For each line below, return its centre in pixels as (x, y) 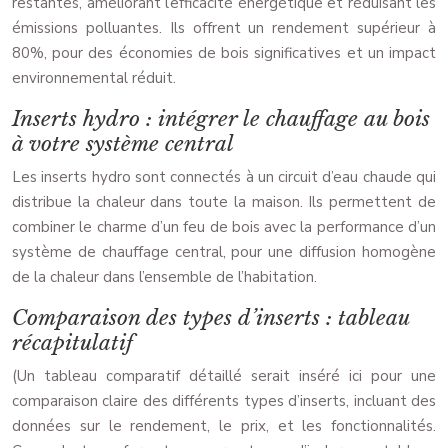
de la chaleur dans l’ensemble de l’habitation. (164, 277)
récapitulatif (72, 343)
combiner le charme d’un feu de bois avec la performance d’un (224, 227)
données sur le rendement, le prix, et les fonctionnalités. (224, 426)
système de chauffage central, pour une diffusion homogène (224, 252)
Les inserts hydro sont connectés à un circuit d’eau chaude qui (224, 177)
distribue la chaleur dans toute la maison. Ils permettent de (224, 202)
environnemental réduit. (94, 78)
